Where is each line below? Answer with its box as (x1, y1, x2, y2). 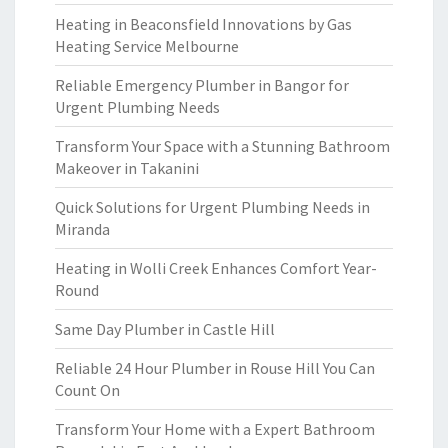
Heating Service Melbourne (55, 36, 239, 56)
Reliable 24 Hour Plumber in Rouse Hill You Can (55, 358, 375, 378)
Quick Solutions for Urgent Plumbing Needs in (55, 197, 370, 217)
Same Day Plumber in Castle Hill (55, 319, 275, 339)
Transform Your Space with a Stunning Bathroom (55, 136, 390, 156)
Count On (55, 380, 120, 400)
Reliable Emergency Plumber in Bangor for (55, 75, 349, 95)
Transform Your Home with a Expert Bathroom (55, 419, 375, 439)
